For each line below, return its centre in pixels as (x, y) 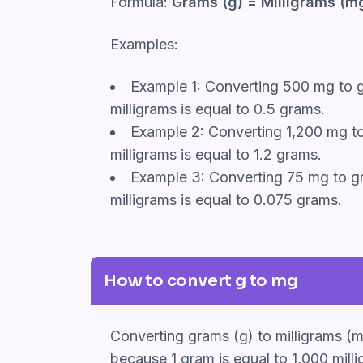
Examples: (144, 44)
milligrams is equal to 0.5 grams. (218, 109)
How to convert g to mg (201, 280)
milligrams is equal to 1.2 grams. (216, 154)
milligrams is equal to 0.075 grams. (226, 199)
